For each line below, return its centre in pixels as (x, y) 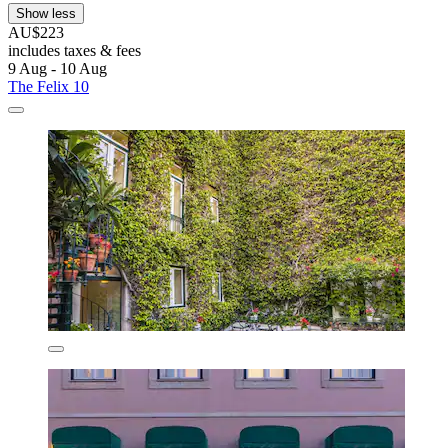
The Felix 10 (48, 87)
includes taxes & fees (74, 51)
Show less (46, 14)
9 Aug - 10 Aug (57, 69)
